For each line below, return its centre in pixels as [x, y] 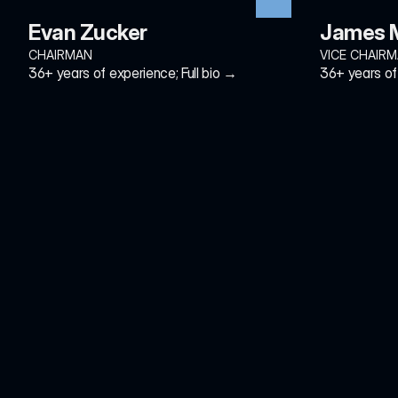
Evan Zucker [88, 32]
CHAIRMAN [60, 55]
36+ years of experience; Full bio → [133, 73]
